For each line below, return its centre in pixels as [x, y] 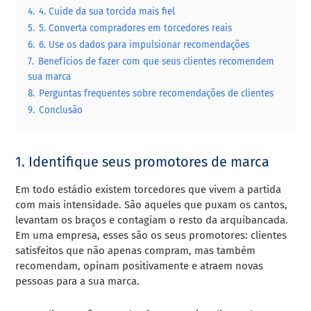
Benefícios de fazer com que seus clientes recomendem [157, 61]
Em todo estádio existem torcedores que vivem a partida [149, 189]
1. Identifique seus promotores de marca [143, 161]
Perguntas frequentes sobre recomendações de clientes [157, 93]
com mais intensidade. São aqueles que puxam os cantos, [152, 204]
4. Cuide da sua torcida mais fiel [107, 11]
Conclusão [61, 110]
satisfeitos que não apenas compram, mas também [136, 250]
